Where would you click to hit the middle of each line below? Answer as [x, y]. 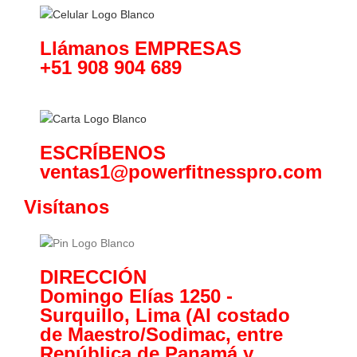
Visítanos [67, 207]
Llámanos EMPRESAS [141, 48]
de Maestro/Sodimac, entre [161, 334]
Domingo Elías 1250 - [136, 296]
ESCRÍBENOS [103, 153]
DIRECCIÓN [93, 277]
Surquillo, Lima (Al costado [165, 315]
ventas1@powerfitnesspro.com [181, 172]
